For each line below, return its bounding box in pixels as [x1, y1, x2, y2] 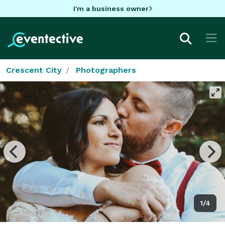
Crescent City [6, 65, 62, 75]
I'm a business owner [73, 4, 149, 13]
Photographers [76, 65, 136, 75]
